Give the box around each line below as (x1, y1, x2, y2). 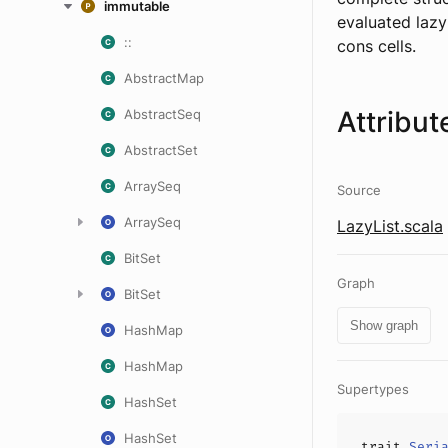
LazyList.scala (337, 216, 443, 236)
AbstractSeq (124, 106, 201, 122)
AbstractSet (124, 142, 198, 158)
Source (337, 182, 381, 198)
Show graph (350, 318, 418, 333)
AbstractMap (124, 70, 204, 86)
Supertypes (337, 381, 409, 397)
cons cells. (337, 36, 416, 56)
